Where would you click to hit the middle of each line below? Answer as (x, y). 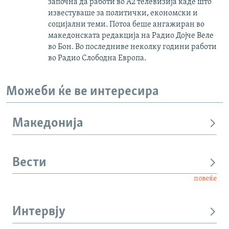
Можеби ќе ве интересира (83, 91)
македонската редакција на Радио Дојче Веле (131, 36)
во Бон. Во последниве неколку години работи (132, 47)
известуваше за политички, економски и (123, 13)
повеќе (205, 179)
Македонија (48, 124)
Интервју (39, 212)
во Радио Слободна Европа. (97, 58)
